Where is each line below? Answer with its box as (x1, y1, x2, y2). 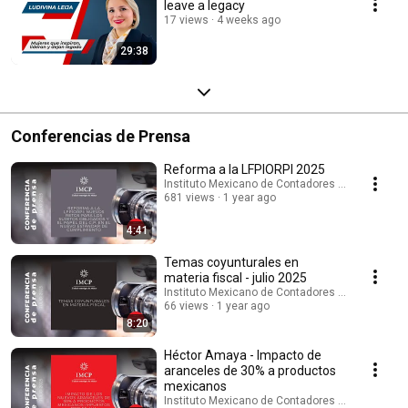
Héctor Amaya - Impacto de (164, 347, 321, 362)
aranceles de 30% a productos (164, 362, 336, 378)
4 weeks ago (217, 13, 280, 26)
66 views (164, 299, 209, 312)
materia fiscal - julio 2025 (164, 270, 307, 285)
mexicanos (164, 378, 227, 393)
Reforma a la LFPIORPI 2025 (164, 161, 325, 177)
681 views (164, 190, 215, 204)
